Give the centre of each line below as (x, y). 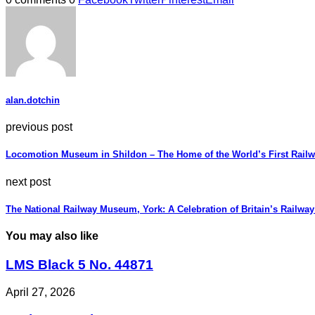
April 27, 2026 (40, 292)
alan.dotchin (33, 101)
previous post (39, 127)
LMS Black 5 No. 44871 (79, 265)
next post (28, 181)
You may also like (52, 236)
